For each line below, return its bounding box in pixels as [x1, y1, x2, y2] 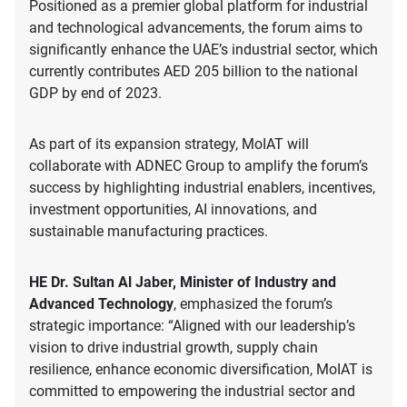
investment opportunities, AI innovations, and [29, 201, 317, 219]
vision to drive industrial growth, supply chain [29, 339, 318, 357]
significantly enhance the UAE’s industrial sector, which [29, 41, 378, 59]
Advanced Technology [29, 295, 174, 313]
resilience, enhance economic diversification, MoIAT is [29, 361, 372, 379]
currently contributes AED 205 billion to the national [29, 63, 358, 81]
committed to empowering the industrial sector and [29, 382, 355, 401]
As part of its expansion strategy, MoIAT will [29, 135, 309, 154]
